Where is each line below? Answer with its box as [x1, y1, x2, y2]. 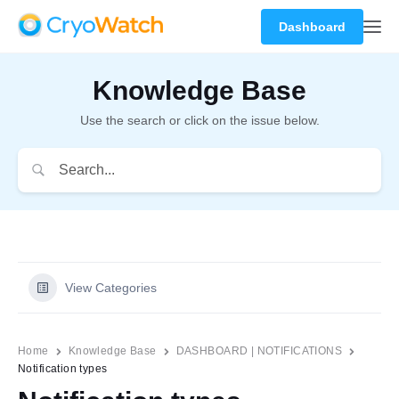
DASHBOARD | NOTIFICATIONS [175, 345, 343, 357]
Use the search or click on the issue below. [79, 113, 320, 127]
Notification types [18, 362, 108, 375]
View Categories [65, 281, 157, 295]
